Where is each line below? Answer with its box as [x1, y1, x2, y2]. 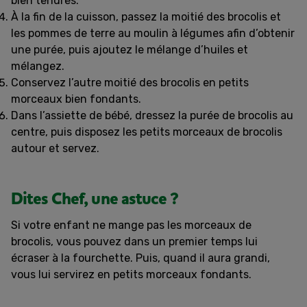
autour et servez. [11, 141, 99, 155]
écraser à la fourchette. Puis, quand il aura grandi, [11, 251, 270, 265]
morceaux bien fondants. [11, 92, 141, 106]
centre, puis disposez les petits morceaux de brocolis [11, 125, 282, 138]
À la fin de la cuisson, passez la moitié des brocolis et [11, 10, 281, 23]
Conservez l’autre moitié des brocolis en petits [11, 75, 249, 89]
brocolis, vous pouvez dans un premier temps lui [11, 234, 258, 248]
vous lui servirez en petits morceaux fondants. [11, 267, 251, 281]
